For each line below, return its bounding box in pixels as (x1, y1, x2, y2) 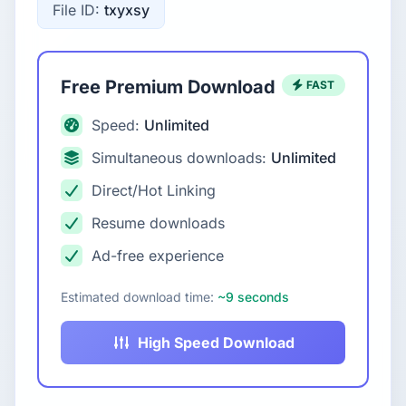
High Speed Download (137, 333, 295, 352)
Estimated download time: (61, 289, 217, 304)
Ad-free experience (92, 246, 224, 265)
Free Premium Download (61, 76, 275, 98)
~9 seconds (217, 289, 289, 304)
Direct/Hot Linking (92, 181, 216, 199)
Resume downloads (92, 214, 225, 232)
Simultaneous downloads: (92, 149, 271, 167)
